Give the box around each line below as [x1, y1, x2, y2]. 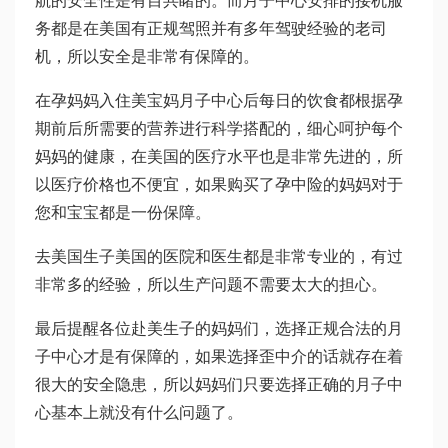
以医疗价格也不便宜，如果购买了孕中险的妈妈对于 [35, 176, 403, 194]
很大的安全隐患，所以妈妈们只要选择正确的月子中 [35, 376, 403, 394]
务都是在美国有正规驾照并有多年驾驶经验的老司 [35, 20, 387, 38]
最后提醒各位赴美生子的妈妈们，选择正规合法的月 [35, 320, 403, 338]
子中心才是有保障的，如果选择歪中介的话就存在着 [35, 348, 403, 366]
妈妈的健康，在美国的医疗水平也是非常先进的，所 [35, 148, 403, 166]
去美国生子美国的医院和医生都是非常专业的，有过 [35, 248, 403, 266]
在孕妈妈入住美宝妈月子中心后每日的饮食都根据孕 [35, 92, 403, 110]
